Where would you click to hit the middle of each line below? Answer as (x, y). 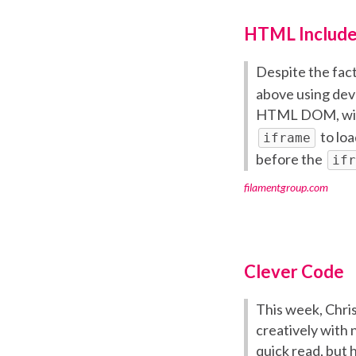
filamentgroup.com (286, 188)
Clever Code (294, 272)
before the (290, 159)
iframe (287, 138)
